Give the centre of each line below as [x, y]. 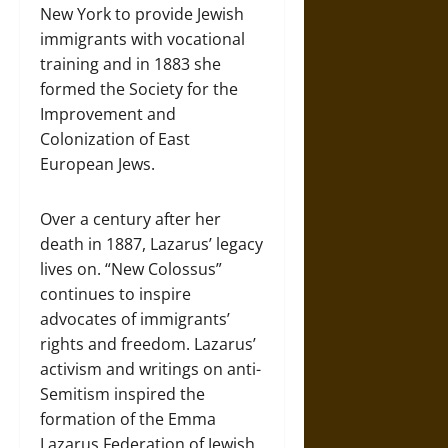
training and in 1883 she [130, 63]
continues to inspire [115, 293]
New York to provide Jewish [142, 13]
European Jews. [97, 163]
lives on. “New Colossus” [131, 268]
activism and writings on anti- [150, 368]
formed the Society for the [139, 88]
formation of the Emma [128, 418]
